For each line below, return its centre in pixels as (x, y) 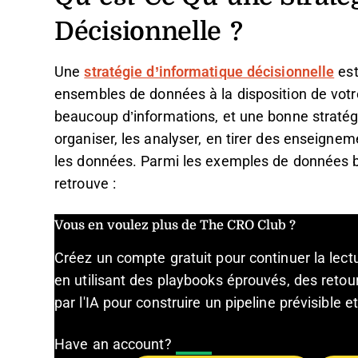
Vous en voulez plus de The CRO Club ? (175, 224)
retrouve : (85, 184)
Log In (194, 345)
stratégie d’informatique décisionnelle (209, 72)
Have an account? (115, 344)
